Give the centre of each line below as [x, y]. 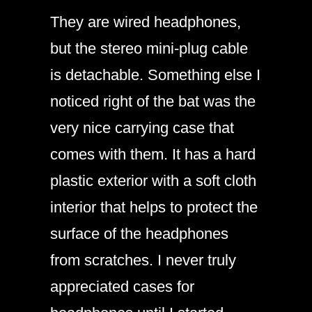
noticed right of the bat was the [153, 101]
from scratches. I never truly [143, 260]
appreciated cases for [122, 287]
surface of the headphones [139, 234]
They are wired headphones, [146, 22]
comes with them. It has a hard [153, 154]
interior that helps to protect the [154, 207]
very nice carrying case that [142, 128]
